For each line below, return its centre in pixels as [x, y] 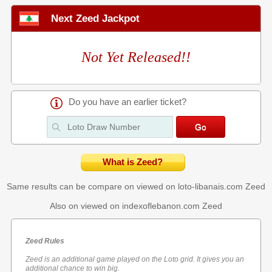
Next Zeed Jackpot [95, 18]
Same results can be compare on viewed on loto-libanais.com [126, 186]
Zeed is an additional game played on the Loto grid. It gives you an [135, 259]
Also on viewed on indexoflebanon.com [126, 206]
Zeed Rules [45, 241]
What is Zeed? [133, 162]
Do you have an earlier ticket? [127, 102]
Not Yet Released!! [136, 57]
